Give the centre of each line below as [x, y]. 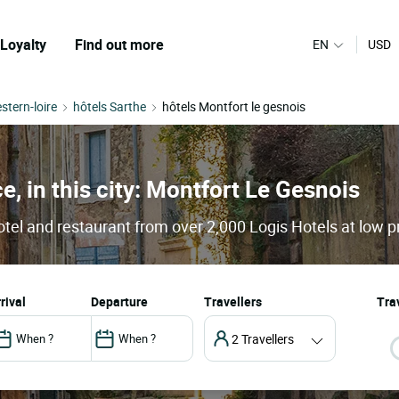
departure [123, 302]
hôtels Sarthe [110, 106]
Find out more [119, 45]
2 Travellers [262, 338]
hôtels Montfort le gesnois [234, 106]
